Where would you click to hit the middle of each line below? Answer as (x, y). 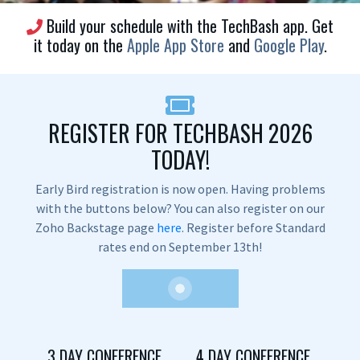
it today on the (80, 45)
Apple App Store (175, 45)
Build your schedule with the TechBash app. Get (188, 26)
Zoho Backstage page (96, 227)
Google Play (288, 45)
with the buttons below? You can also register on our (180, 208)
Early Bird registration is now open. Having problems (180, 189)
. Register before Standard (253, 227)
